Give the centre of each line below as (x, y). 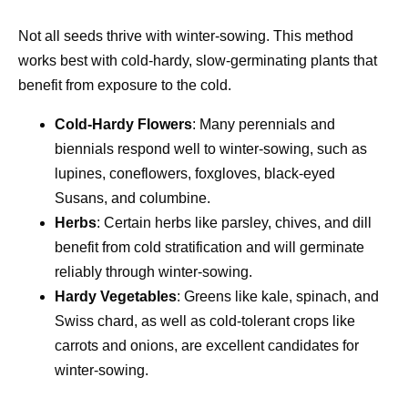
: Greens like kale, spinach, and (278, 297)
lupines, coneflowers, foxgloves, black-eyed (195, 174)
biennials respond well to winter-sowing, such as (211, 149)
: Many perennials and (264, 125)
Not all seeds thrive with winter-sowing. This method (186, 36)
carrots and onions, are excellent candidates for (207, 346)
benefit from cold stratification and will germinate (209, 248)
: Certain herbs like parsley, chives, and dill (234, 223)
